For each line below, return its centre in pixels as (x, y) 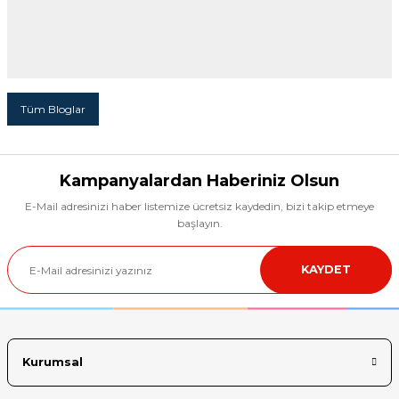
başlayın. (199, 224)
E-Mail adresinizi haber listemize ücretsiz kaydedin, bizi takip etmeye (199, 207)
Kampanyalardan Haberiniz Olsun (199, 181)
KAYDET (326, 270)
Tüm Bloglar (53, 110)
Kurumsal (53, 362)
